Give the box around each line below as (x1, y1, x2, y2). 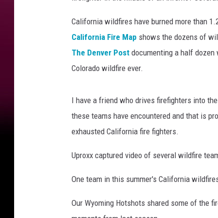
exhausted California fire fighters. (72, 126, 179, 136)
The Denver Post (72, 47, 129, 57)
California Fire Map (72, 32, 137, 42)
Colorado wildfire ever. (72, 63, 143, 73)
